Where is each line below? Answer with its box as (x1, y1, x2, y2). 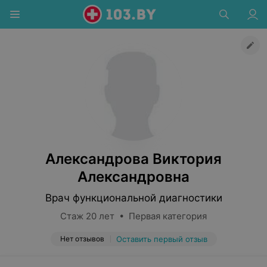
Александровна (77, 168, 190, 185)
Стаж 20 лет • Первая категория (60, 210, 207, 222)
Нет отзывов (60, 234, 104, 243)
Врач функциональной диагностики (45, 192, 222, 204)
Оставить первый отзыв (116, 234, 207, 244)
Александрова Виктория (45, 150, 222, 167)
